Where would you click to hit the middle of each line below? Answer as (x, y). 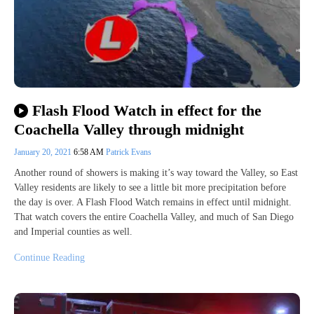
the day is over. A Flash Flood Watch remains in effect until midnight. (153, 202)
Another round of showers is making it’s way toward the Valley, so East (156, 172)
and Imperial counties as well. (73, 231)
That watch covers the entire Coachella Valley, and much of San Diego (154, 217)
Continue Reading (49, 257)
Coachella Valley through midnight (129, 129)
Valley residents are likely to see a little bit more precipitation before (150, 187)
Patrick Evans (129, 152)
